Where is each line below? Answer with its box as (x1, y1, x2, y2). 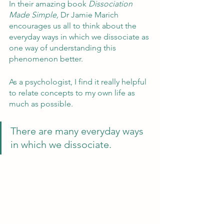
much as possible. (9, 99, 77, 109)
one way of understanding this (9, 43, 118, 53)
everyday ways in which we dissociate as (9, 32, 151, 42)
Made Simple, (9, 10, 60, 20)
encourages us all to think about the (9, 21, 138, 31)
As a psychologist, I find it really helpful (9, 77, 148, 87)
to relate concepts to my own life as (9, 88, 137, 98)
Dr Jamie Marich (60, 10, 120, 20)
